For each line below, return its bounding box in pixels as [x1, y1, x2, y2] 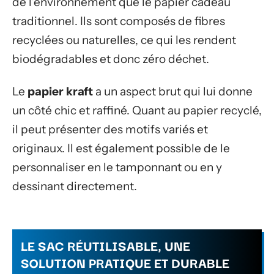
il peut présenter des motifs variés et [12, 122, 208, 137]
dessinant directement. [12, 179, 137, 194]
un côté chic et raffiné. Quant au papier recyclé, [12, 103, 262, 118]
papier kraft [28, 84, 93, 99]
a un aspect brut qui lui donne [93, 84, 253, 99]
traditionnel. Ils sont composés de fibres [12, 13, 225, 28]
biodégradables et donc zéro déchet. [12, 51, 209, 66]
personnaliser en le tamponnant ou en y [12, 160, 222, 175]
